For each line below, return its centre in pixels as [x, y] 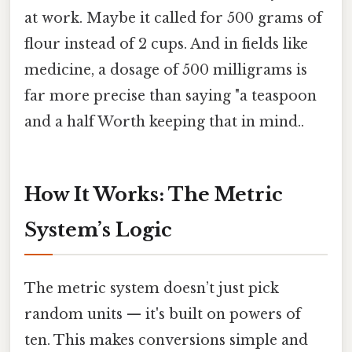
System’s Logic [98, 229]
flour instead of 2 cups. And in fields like [166, 44]
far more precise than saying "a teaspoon [170, 95]
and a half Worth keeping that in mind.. [164, 121]
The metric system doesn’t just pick [152, 288]
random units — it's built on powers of [163, 314]
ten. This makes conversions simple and [166, 340]
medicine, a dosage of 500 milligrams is [166, 70]
